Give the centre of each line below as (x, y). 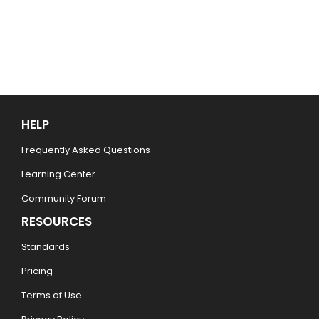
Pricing (37, 271)
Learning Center (58, 174)
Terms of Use (52, 296)
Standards (46, 247)
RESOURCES (57, 222)
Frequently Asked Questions (86, 150)
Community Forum (64, 199)
